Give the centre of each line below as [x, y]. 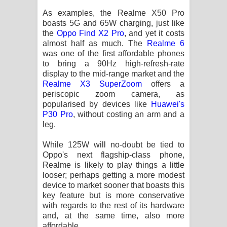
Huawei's [168, 104]
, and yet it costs [154, 33]
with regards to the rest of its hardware [113, 205]
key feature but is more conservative [113, 195]
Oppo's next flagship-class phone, [113, 155]
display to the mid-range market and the [113, 73]
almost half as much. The [95, 43]
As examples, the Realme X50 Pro [113, 13]
